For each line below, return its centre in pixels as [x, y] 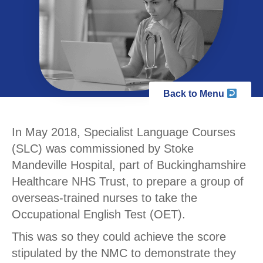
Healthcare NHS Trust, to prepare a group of [128, 181]
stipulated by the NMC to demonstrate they [124, 253]
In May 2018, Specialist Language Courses [124, 132]
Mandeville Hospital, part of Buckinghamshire [129, 165]
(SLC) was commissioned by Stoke [103, 148]
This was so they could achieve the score [119, 236]
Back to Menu [195, 94]
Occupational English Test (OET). [99, 214]
